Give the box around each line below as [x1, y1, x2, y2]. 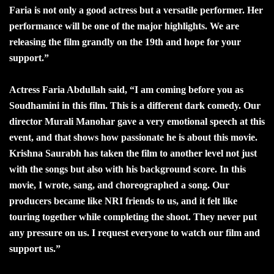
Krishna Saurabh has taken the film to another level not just [9, 147, 257, 158]
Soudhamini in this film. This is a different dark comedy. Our [9, 100, 261, 111]
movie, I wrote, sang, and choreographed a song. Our [9, 179, 229, 190]
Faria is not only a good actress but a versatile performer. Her [9, 4, 263, 15]
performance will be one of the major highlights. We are [9, 20, 239, 31]
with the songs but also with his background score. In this [9, 163, 246, 174]
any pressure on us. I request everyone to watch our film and [9, 227, 260, 238]
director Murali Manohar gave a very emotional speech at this [9, 116, 265, 127]
